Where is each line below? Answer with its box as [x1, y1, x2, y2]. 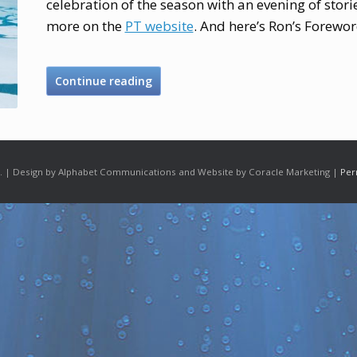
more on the [45, 17, 125, 35]
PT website [124, 17, 194, 35]
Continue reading [54, 73, 152, 88]
